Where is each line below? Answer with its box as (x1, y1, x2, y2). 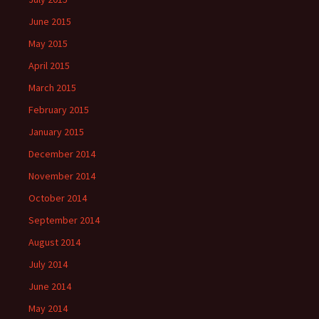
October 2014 (28, 192, 87, 204)
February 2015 (28, 103, 89, 116)
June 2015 (28, 15, 71, 28)
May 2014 (28, 302, 68, 315)
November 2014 (28, 169, 95, 182)
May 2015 (28, 37, 68, 50)
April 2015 (28, 59, 70, 72)
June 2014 (28, 280, 71, 293)
